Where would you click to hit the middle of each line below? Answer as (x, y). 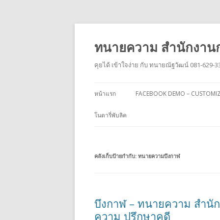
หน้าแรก (105, 94)
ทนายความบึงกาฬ (159, 156)
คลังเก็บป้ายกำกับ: (116, 156)
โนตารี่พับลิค (110, 115)
